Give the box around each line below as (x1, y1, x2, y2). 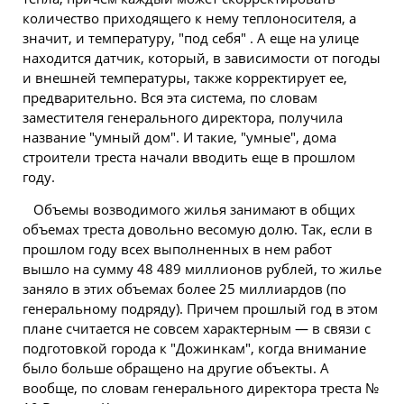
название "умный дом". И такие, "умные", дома (23, 128, 336, 146)
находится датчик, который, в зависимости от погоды (23, 49, 381, 67)
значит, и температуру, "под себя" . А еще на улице (23, 29, 359, 47)
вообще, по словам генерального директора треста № (23, 379, 379, 397)
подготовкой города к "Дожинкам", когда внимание (23, 339, 366, 357)
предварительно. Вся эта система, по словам (23, 88, 317, 106)
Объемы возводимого (33, 200, 184, 218)
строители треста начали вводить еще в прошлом (23, 148, 355, 166)
